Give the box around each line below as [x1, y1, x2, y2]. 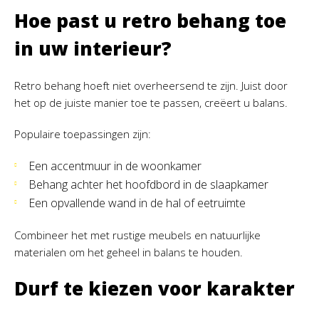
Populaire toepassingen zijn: [14, 127, 151, 142]
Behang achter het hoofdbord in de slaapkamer [28, 177, 268, 193]
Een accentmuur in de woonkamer [28, 158, 202, 174]
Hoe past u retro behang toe [14, 8, 286, 34]
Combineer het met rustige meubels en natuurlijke [14, 228, 261, 243]
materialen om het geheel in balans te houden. [14, 245, 243, 260]
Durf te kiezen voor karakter [14, 276, 295, 302]
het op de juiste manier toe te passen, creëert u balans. [14, 95, 288, 110]
